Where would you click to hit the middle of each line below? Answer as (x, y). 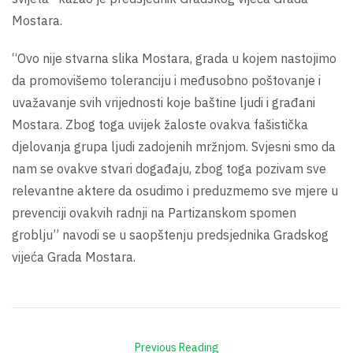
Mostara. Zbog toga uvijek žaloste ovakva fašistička (160, 125)
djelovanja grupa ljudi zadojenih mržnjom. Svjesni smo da (174, 147)
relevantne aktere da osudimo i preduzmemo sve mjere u (175, 191)
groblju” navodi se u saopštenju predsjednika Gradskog (170, 235)
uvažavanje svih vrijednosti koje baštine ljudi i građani (163, 103)
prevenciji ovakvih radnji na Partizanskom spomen (154, 213)
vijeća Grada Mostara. (74, 257)
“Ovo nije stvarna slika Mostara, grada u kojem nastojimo (174, 59)
